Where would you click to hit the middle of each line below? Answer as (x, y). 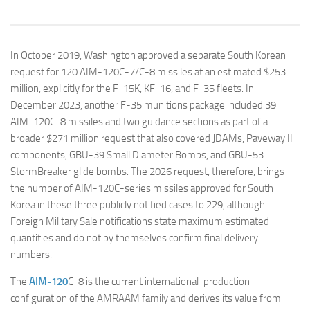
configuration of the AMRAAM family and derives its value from (146, 298)
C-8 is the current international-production (159, 281)
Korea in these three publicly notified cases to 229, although (138, 204)
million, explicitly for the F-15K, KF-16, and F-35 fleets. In (132, 88)
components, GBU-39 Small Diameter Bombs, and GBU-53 (137, 155)
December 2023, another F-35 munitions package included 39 (143, 105)
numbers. (31, 254)
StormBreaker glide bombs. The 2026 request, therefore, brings (147, 171)
